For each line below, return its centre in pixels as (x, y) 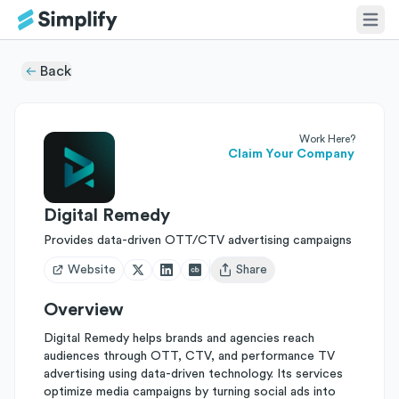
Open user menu (263, 277)
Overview (84, 310)
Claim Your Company (291, 154)
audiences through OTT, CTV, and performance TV (189, 356)
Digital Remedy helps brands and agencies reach (179, 338)
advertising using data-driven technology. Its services (193, 374)
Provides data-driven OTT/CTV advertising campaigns (198, 240)
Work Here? (327, 139)
